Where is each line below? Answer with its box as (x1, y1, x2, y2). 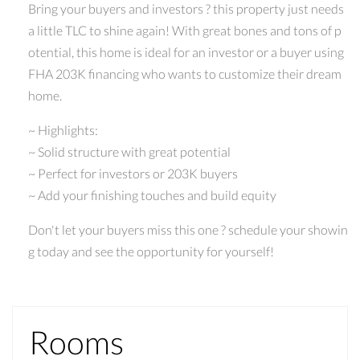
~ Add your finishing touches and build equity (28, 186, 276, 202)
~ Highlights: (28, 121, 98, 137)
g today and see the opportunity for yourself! (28, 243, 274, 259)
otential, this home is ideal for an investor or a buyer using (28, 43, 344, 59)
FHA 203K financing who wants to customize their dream (28, 65, 342, 81)
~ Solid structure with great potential (28, 143, 231, 159)
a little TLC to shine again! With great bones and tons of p (28, 22, 342, 38)
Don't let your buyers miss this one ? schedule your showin (28, 221, 348, 237)
